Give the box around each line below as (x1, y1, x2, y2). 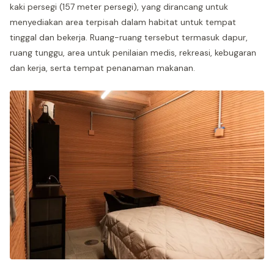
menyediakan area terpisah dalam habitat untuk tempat (10, 17, 236, 28)
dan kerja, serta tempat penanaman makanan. (10, 62, 195, 74)
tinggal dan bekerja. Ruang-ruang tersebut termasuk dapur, (10, 32, 248, 43)
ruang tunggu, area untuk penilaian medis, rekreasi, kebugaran (10, 47, 256, 59)
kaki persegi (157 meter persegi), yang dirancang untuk (10, 1, 228, 13)
